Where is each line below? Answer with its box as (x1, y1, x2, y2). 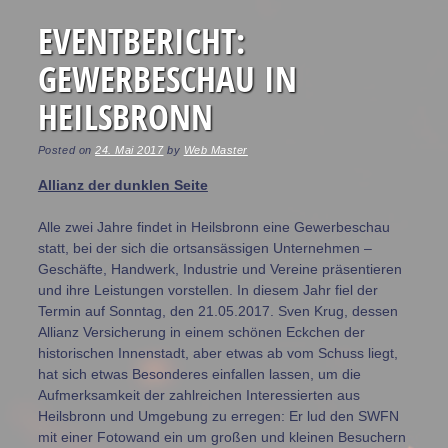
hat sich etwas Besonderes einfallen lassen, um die (37, 366, 361, 383)
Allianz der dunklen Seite (37, 177, 208, 194)
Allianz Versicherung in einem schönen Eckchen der (37, 324, 365, 341)
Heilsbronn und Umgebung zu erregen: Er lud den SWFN (37, 408, 399, 425)
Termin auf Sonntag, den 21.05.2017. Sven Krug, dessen (37, 303, 398, 320)
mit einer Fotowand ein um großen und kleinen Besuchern (37, 429, 406, 446)
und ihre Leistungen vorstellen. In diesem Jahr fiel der (37, 282, 378, 299)
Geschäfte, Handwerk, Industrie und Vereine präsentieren (37, 261, 402, 278)
